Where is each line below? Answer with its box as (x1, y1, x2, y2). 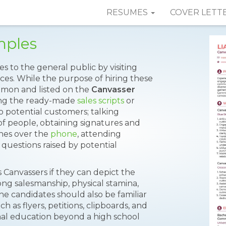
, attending (77, 129, 121, 139)
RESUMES (106, 8, 150, 17)
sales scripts (77, 96, 124, 105)
